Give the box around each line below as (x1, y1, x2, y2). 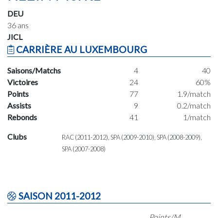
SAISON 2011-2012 (17, 190, 101, 202)
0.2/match (177, 101, 211, 110)
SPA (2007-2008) (62, 145, 106, 153)
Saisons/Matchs (7, 66, 61, 75)
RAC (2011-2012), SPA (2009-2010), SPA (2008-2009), (62, 133, 202, 142)
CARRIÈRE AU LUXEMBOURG (14, 44, 147, 55)
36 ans (7, 20, 29, 30)
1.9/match (177, 89, 211, 99)
